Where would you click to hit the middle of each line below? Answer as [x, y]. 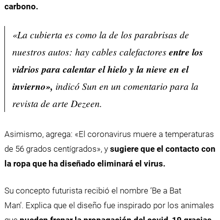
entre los [185, 52]
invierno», [32, 86]
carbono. [21, 6]
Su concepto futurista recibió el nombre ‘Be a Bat [93, 191]
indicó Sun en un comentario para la [125, 86]
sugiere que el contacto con [163, 149]
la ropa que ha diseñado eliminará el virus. [85, 163]
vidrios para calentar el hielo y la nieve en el [100, 69]
